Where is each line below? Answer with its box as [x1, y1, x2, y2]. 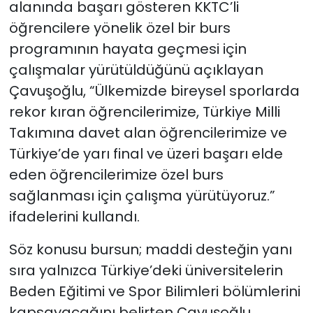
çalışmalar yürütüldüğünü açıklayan [8, 60, 263, 80]
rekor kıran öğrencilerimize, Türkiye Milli [8, 102, 280, 122]
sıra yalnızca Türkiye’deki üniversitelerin [8, 261, 283, 281]
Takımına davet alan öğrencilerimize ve [8, 123, 287, 143]
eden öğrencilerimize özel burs [8, 165, 224, 185]
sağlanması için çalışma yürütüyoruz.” [8, 186, 275, 206]
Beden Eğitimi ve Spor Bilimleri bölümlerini [8, 282, 300, 302]
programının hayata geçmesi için [8, 39, 247, 59]
